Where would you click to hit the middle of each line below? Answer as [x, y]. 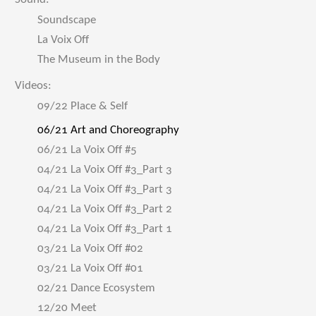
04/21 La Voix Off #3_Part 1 [105, 229]
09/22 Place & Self [83, 106]
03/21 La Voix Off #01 [90, 268]
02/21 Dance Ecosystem [96, 288]
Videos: [33, 86]
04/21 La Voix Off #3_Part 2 [105, 209]
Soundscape [67, 20]
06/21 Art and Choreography [108, 130]
